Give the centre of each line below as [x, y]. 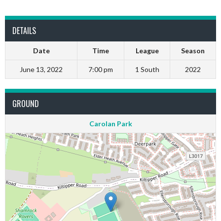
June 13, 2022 [41, 69]
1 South [147, 69]
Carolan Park [110, 124]
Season [193, 51]
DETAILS [24, 31]
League [147, 51]
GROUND [26, 104]
